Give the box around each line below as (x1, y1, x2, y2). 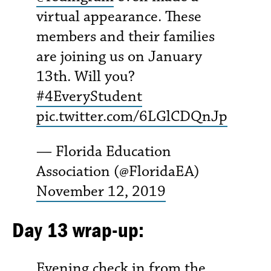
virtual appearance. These (36, 7, 201, 27)
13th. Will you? (36, 67, 135, 87)
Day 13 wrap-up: (12, 216, 144, 243)
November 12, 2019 (36, 181, 166, 201)
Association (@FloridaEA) (36, 161, 200, 181)
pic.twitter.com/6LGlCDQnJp (36, 106, 227, 126)
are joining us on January (36, 47, 202, 67)
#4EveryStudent (36, 87, 142, 106)
